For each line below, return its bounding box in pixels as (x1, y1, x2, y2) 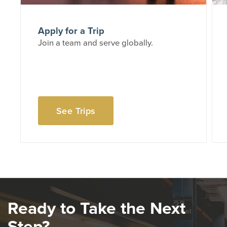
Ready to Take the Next (8, 195, 185, 220)
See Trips (56, 104, 96, 117)
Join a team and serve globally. (38, 36, 154, 48)
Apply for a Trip (38, 23, 105, 37)
